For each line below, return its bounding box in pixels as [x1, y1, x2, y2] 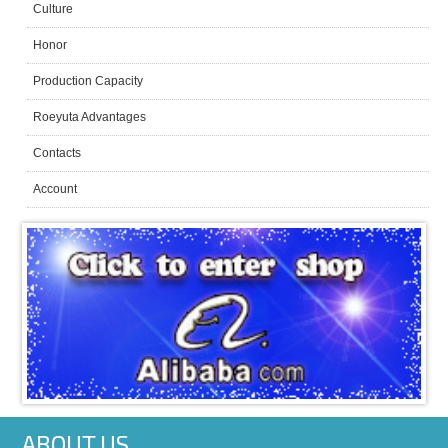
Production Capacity [33, 74, 144, 89]
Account [33, 182, 78, 197]
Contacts [33, 146, 82, 161]
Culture [33, 2, 74, 17]
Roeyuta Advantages [33, 110, 147, 125]
